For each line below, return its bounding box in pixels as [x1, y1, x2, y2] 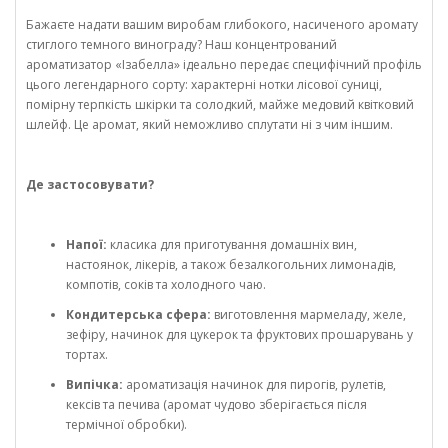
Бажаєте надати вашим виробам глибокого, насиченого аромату [26, 16, 418, 34]
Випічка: [66, 376, 123, 394]
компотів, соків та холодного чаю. [66, 276, 266, 294]
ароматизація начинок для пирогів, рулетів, [123, 376, 386, 394]
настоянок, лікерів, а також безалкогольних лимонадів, [66, 256, 396, 274]
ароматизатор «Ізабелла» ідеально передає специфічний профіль [26, 56, 422, 74]
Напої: [66, 236, 107, 254]
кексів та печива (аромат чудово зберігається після [66, 396, 367, 414]
